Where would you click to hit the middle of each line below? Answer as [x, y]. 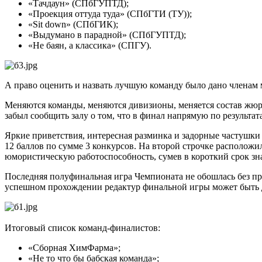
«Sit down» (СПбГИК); [73, 25]
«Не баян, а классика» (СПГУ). [90, 46]
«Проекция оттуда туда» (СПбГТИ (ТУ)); [110, 14]
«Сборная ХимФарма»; [74, 248]
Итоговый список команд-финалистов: [84, 228]
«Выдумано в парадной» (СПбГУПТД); [107, 35]
